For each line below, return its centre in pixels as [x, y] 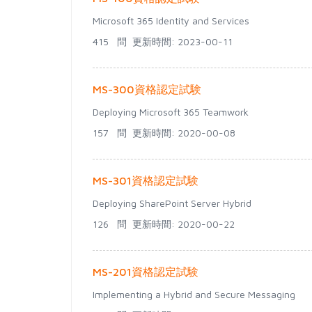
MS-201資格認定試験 [146, 272]
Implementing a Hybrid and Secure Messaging [194, 294]
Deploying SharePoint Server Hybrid [172, 203]
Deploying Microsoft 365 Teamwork [171, 112]
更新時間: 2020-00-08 [181, 133]
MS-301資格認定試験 [146, 180]
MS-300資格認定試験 [147, 89]
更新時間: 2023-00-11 [180, 41]
